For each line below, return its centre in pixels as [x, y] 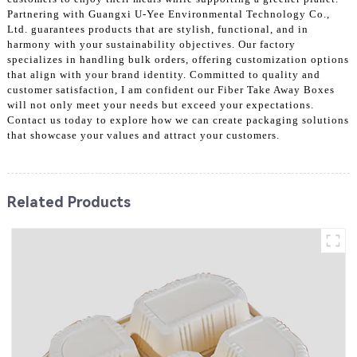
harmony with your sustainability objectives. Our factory [151, 44]
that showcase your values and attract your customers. [143, 135]
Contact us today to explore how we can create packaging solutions [178, 120]
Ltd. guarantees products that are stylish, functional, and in [157, 29]
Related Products [69, 202]
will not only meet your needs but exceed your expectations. [160, 104]
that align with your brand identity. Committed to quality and [163, 74]
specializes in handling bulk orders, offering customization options [178, 59]
